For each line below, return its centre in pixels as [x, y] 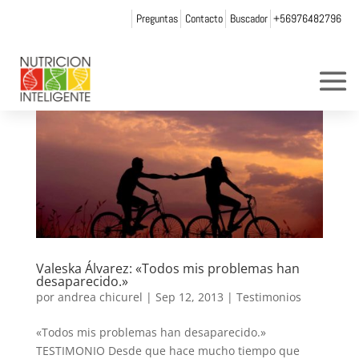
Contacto [204, 18]
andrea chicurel [100, 296]
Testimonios [268, 296]
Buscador [248, 18]
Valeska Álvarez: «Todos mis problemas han [167, 268]
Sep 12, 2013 [189, 296]
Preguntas [157, 18]
